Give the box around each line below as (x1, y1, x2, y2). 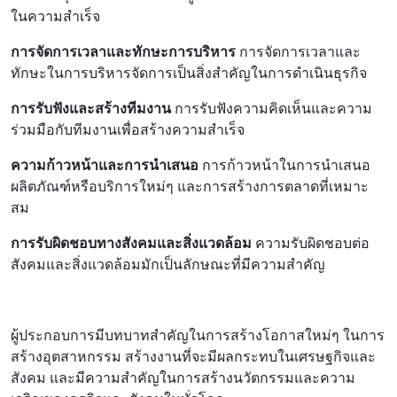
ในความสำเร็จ (11, 5, 100, 26)
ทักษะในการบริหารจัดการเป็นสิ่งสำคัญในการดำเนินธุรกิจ (11, 62, 367, 82)
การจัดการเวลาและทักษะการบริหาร (11, 41, 236, 61)
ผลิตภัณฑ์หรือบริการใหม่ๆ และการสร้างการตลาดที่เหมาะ (11, 175, 369, 196)
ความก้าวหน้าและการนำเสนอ (11, 154, 198, 175)
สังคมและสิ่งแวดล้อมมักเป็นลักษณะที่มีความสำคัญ (11, 253, 325, 274)
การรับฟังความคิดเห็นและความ (171, 97, 372, 118)
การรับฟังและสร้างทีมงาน (11, 97, 171, 118)
